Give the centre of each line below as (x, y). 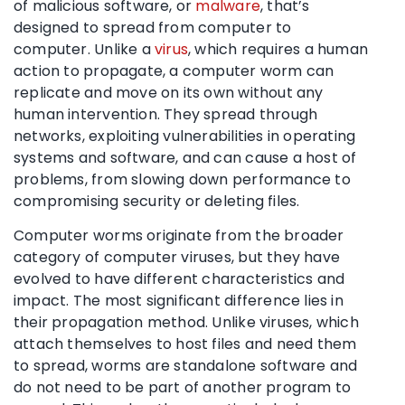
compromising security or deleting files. (157, 201)
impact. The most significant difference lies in (179, 300)
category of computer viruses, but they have (177, 257)
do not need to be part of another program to (183, 387)
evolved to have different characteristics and (179, 278)
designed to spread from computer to (153, 27)
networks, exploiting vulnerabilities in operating (185, 136)
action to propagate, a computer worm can (174, 71)
